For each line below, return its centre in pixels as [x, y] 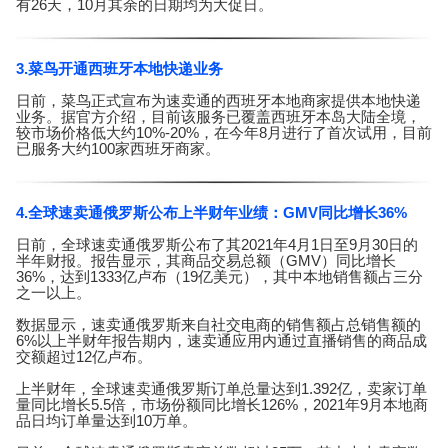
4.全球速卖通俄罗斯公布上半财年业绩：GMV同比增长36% [211, 213]
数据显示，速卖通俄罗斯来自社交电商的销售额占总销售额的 [218, 325]
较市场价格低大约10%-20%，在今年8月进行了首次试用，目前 [224, 133]
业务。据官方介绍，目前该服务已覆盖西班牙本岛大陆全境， [218, 117]
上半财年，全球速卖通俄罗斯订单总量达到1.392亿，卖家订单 [221, 389]
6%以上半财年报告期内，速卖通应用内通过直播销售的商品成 [221, 341]
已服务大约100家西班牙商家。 [118, 149]
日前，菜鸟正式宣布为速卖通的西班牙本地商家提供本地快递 [218, 101]
